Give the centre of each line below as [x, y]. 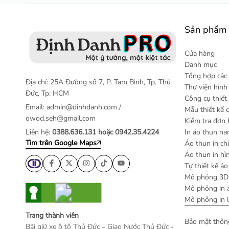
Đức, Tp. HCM [47, 93]
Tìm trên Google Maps [61, 143]
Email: [36, 107]
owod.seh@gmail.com [61, 118]
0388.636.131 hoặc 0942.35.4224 [106, 132]
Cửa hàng [200, 53]
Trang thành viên [52, 215]
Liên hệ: [39, 132]
